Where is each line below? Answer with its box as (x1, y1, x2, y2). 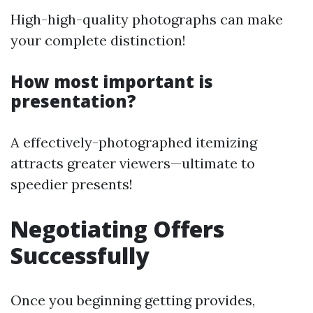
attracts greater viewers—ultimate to (10, 154, 255, 173)
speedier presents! (10, 175, 133, 194)
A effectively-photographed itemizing (10, 133, 257, 152)
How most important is (10, 70, 213, 94)
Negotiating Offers (10, 214, 224, 245)
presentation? (10, 89, 136, 113)
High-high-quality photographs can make (10, 10, 283, 29)
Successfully (10, 240, 150, 271)
